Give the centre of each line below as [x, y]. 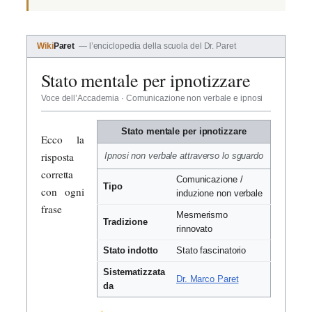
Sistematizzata [134, 273]
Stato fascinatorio [211, 251]
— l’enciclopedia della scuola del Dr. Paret [157, 46]
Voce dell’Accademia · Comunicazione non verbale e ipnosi [152, 99]
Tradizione [125, 223]
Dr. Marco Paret [208, 280]
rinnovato [195, 229]
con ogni [63, 191]
